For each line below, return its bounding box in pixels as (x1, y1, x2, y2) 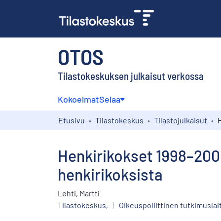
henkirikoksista (58, 164, 163, 184)
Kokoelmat (58, 93, 99, 105)
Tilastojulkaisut (154, 115, 207, 125)
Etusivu (58, 115, 85, 125)
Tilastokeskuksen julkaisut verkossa (58, 69, 204, 82)
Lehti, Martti (58, 188, 100, 198)
